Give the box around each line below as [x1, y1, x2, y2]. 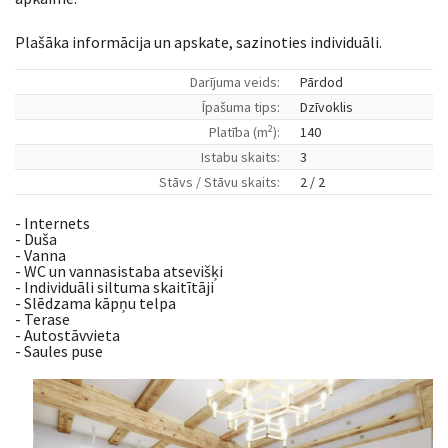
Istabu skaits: [201, 148, 280, 166]
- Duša [15, 229, 57, 249]
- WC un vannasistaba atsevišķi [15, 261, 223, 281]
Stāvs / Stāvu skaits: [159, 173, 280, 191]
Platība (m [209, 123, 268, 141]
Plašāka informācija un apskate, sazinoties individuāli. [15, 32, 382, 52]
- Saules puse [15, 341, 103, 361]
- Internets [15, 213, 90, 233]
